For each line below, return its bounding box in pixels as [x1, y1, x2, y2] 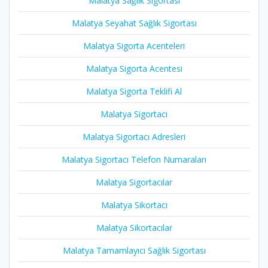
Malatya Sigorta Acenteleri [83, 40, 185, 52]
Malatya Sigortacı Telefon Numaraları [62, 154, 206, 166]
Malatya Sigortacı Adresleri [83, 131, 185, 143]
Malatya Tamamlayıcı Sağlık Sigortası [62, 245, 206, 257]
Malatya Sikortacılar [96, 222, 172, 234]
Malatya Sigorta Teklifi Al [86, 86, 182, 98]
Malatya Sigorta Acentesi [86, 63, 182, 75]
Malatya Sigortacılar [96, 176, 172, 188]
